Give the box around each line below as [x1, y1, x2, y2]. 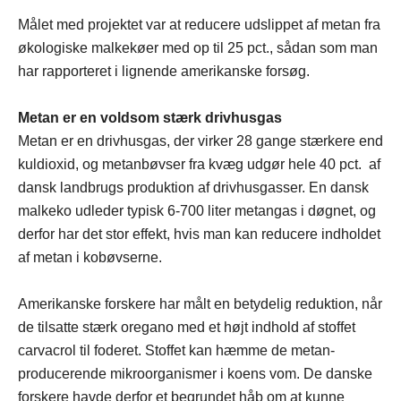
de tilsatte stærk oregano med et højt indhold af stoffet [18, 319, 355, 335]
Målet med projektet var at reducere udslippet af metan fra [18, 16, 380, 32]
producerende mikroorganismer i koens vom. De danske [18, 365, 372, 381]
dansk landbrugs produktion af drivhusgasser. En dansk [18, 179, 369, 195]
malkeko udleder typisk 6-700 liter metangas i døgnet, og [18, 202, 376, 218]
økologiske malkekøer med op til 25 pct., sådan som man [18, 39, 378, 55]
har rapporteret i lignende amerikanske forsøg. [18, 63, 310, 79]
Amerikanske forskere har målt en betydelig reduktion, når [18, 295, 382, 311]
